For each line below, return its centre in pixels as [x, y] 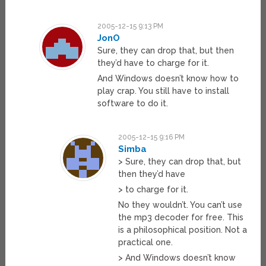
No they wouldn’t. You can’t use [180, 205]
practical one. [146, 243]
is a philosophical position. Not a [183, 230]
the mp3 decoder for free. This [181, 218]
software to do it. [132, 104]
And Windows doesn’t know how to [168, 79]
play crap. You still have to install [163, 91]
